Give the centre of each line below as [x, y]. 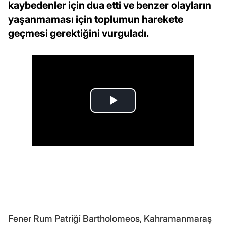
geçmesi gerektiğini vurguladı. [78, 33]
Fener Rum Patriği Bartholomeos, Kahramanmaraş [110, 218]
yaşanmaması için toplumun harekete [96, 19]
